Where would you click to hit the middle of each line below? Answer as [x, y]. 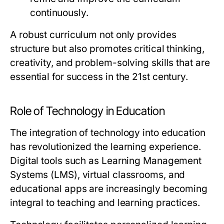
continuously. [59, 13]
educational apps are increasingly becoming [109, 189]
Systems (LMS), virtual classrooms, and [98, 175]
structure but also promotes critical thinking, [107, 49]
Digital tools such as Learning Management [106, 161]
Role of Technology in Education [87, 111]
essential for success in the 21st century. [99, 77]
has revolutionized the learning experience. [105, 147]
